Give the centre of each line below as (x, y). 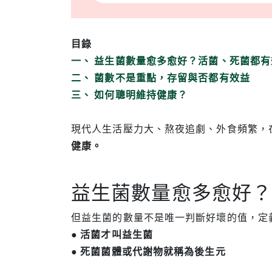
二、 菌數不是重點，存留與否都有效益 (161, 77)
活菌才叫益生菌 (117, 234)
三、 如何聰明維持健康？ (130, 94)
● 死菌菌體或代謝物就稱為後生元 (148, 251)
